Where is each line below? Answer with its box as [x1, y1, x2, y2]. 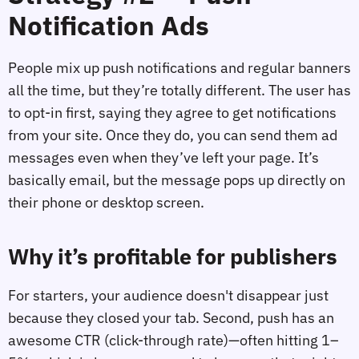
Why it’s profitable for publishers [8, 242, 337, 270]
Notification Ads [8, 8, 209, 43]
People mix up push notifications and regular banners [8, 58, 351, 78]
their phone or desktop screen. [8, 193, 204, 212]
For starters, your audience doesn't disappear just [8, 286, 329, 305]
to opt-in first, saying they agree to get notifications [8, 103, 337, 123]
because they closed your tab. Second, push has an [8, 309, 334, 328]
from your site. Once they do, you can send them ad [8, 126, 337, 145]
